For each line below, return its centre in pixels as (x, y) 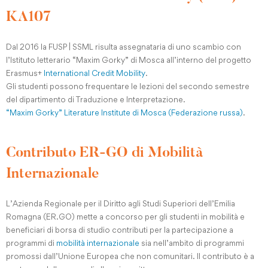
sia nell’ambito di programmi (192, 243)
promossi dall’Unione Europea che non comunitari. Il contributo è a (130, 256)
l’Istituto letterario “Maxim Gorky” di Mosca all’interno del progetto (129, 60)
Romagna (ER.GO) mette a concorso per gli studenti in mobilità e (125, 217)
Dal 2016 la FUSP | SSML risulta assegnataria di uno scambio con (124, 47)
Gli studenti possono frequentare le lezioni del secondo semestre (128, 86)
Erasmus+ (25, 73)
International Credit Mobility (95, 73)
